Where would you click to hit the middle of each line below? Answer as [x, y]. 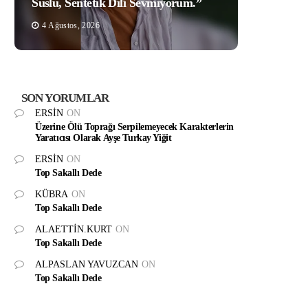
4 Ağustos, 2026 [71, 25]
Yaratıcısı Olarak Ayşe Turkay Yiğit [106, 137]
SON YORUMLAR [65, 98]
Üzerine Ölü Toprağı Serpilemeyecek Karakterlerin [134, 126]
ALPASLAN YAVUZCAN [87, 264]
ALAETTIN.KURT [74, 229]
